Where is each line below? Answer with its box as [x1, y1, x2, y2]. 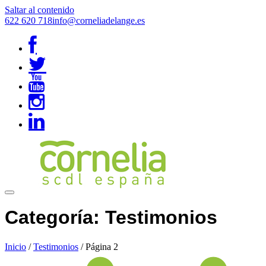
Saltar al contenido [5, 5, 74, 15]
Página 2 [85, 241, 118, 252]
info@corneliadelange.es [52, 15, 145, 26]
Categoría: [5, 207, 105, 229]
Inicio [5, 241, 26, 252]
